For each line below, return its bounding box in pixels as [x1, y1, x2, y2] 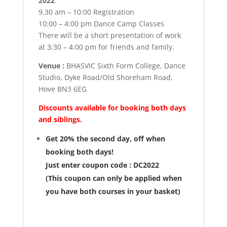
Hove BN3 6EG [38, 84, 87, 94]
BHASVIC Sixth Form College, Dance [64, 61, 185, 71]
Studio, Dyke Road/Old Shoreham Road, [38, 72, 173, 83]
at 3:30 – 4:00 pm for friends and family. [38, 42, 174, 52]
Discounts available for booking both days [38, 103, 186, 113]
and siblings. [38, 115, 86, 125]
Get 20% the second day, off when [45, 134, 165, 144]
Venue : [38, 61, 64, 71]
